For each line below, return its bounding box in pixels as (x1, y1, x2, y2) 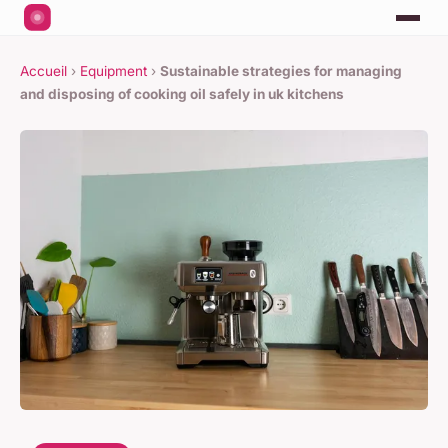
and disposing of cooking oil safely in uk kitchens (20, 86, 344, 103)
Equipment (80, 63, 147, 80)
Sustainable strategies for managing (160, 63, 402, 80)
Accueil (20, 63, 67, 80)
